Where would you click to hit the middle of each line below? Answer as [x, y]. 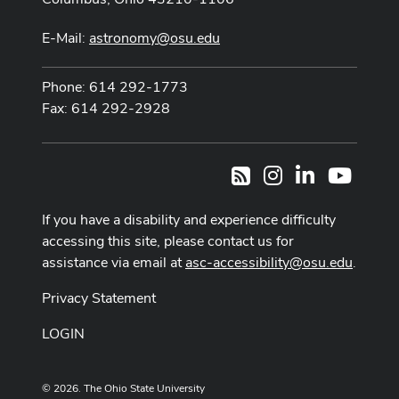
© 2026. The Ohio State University [123, 389]
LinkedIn [341, 173]
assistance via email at [114, 263]
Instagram [313, 173]
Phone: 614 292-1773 [115, 86]
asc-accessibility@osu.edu [269, 263]
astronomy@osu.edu [155, 37]
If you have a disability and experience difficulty [189, 220]
